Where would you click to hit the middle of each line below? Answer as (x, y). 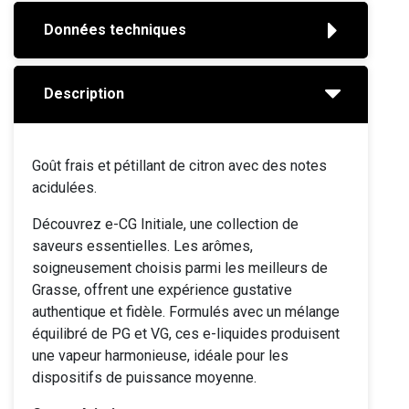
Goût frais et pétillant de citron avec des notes (179, 166)
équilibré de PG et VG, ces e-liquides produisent (186, 334)
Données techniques (115, 30)
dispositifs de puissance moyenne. (144, 378)
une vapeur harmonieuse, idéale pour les (160, 356)
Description (84, 94)
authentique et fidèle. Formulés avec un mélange (186, 312)
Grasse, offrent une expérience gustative (162, 290)
